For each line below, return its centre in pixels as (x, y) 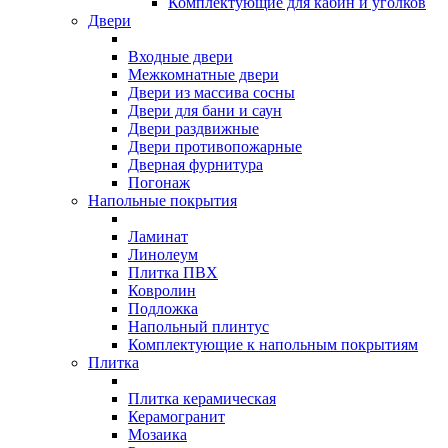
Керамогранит (176, 416)
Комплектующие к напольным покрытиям (273, 344)
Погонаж (159, 182)
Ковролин (162, 290)
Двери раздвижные (193, 128)
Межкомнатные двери (203, 74)
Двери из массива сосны (211, 92)
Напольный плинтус (198, 326)
